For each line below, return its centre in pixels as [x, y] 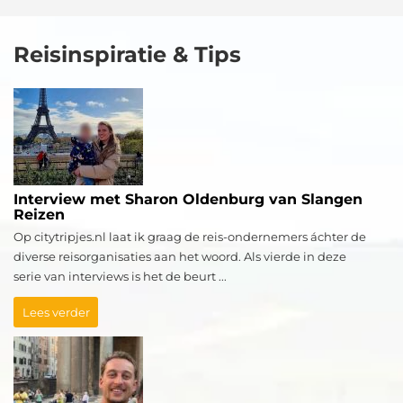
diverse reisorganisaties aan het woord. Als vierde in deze [180, 257]
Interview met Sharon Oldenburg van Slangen [188, 200]
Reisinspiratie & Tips [127, 55]
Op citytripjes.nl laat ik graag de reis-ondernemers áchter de [190, 237]
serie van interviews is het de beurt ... [120, 277]
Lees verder [56, 313]
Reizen [39, 215]
